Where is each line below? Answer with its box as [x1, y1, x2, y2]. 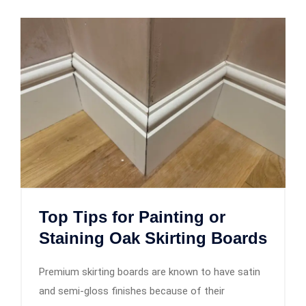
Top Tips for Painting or [39, 207, 225, 226]
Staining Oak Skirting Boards [39, 228, 267, 247]
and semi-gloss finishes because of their [39, 284, 225, 297]
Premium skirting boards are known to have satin [39, 265, 260, 278]
